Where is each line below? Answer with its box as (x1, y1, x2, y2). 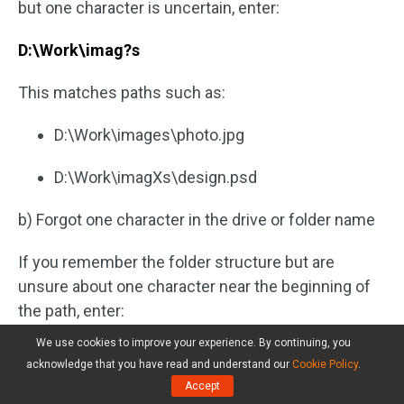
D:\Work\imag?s (18, 41, 140, 60)
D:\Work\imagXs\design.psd (54, 168, 257, 188)
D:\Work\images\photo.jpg (54, 125, 244, 145)
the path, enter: (18, 301, 124, 321)
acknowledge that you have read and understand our (25, 358, 292, 371)
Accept (184, 380, 220, 392)
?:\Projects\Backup (18, 344, 163, 363)
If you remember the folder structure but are (18, 252, 335, 272)
